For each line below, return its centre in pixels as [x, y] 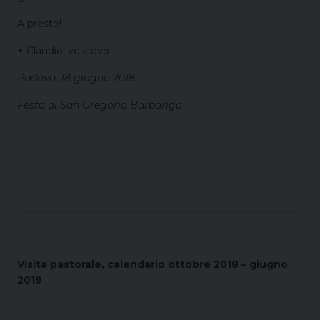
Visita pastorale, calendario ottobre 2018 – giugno [152, 264]
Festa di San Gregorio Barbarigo [100, 105]
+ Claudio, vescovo [63, 50]
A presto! [39, 23]
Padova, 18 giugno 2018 [76, 77]
